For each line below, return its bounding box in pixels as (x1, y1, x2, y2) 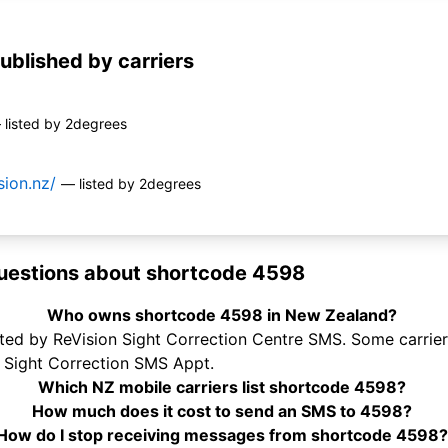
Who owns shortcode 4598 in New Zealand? (47, 305, 398, 326)
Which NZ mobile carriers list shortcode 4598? (38, 377, 407, 398)
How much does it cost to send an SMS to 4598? (32, 401, 413, 422)
